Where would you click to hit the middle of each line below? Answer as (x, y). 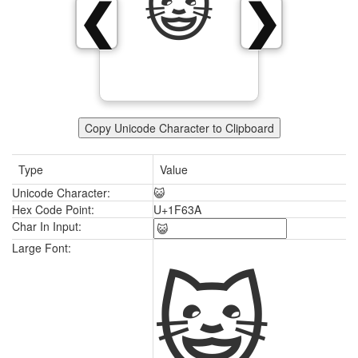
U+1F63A (177, 209)
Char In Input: (47, 226)
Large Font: (42, 248)
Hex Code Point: (53, 209)
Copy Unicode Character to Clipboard (179, 128)
